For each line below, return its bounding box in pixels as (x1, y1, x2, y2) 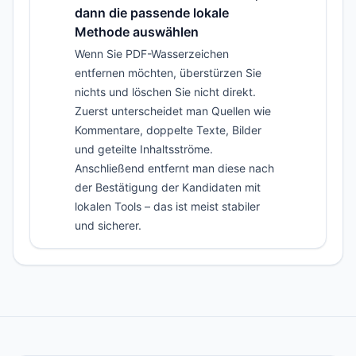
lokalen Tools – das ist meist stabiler (75, 199, 260, 213)
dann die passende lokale (75, 5, 229, 21)
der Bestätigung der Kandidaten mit (75, 180, 261, 194)
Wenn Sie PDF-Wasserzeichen (75, 47, 229, 60)
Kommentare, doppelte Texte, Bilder (75, 123, 261, 137)
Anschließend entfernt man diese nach (75, 161, 274, 175)
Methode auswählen (75, 24, 199, 40)
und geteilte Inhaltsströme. (75, 142, 213, 156)
